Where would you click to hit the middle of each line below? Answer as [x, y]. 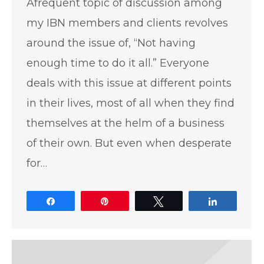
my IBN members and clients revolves [127, 23]
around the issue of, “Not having [111, 43]
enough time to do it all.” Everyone [118, 63]
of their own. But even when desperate [129, 143]
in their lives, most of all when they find [131, 103]
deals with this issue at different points [129, 83]
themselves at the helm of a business [126, 123]
